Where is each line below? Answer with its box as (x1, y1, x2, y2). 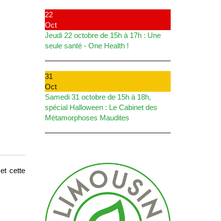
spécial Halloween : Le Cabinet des (45, 103, 157, 111)
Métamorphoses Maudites (45, 113, 129, 122)
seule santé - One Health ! (45, 41, 129, 50)
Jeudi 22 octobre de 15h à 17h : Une (45, 31, 161, 39)
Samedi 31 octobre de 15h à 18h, (45, 92, 151, 101)
